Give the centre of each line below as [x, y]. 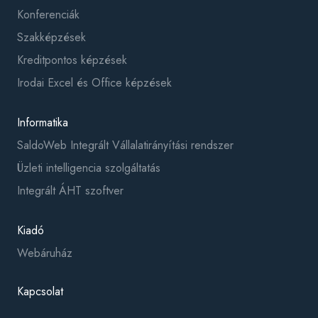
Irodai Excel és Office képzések [94, 83]
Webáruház [45, 253]
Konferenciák [48, 15]
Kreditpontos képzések [72, 60]
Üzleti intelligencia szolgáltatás [89, 168]
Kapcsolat [40, 291]
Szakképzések [51, 37]
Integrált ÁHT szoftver [70, 191]
